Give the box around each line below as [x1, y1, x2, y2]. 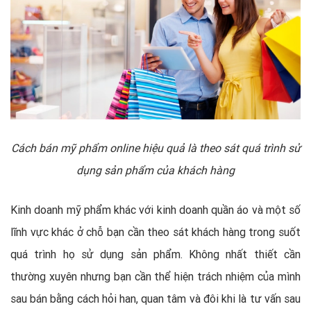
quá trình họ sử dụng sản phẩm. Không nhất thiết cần [10, 246, 301, 261]
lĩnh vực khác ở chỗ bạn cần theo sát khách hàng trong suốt [10, 224, 301, 239]
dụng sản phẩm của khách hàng [76, 162, 235, 177]
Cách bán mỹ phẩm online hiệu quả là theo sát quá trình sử [10, 140, 301, 155]
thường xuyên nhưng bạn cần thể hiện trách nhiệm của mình [10, 269, 301, 283]
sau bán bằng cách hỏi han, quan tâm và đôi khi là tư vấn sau [10, 291, 301, 305]
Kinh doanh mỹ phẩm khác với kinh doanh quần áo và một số [10, 202, 301, 217]
